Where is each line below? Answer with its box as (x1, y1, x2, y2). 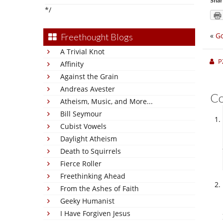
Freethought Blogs (61, 31, 133, 42)
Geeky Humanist (60, 196, 114, 206)
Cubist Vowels (60, 121, 107, 131)
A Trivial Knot (60, 47, 105, 56)
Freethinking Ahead (60, 171, 125, 181)
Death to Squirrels (60, 146, 121, 156)
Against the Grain (60, 72, 118, 81)
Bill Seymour (60, 109, 102, 118)
